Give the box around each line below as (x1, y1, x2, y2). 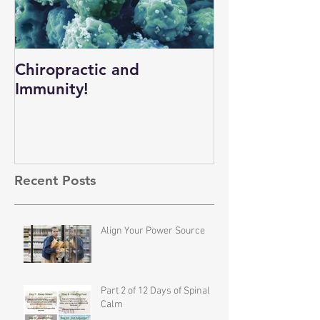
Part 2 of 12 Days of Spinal (101, 284, 210, 297)
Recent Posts (14, 171, 96, 189)
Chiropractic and (15, 60, 139, 80)
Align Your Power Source (101, 224, 205, 237)
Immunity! (15, 79, 89, 99)
